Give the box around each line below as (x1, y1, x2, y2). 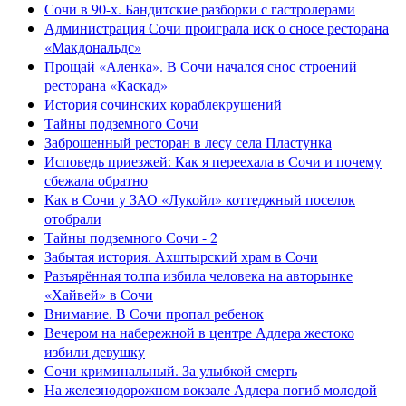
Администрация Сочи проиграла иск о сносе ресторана (44, 18, 389, 38)
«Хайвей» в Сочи (44, 285, 153, 304)
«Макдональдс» (44, 37, 141, 57)
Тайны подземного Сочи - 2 (44, 227, 217, 247)
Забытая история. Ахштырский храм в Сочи (44, 246, 318, 266)
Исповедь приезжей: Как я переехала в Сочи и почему (44, 151, 382, 171)
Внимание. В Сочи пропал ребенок (44, 304, 264, 324)
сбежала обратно (44, 170, 148, 190)
